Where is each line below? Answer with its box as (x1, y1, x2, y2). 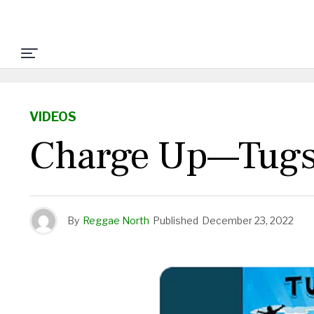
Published (153, 214, 198, 226)
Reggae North (83, 214, 149, 226)
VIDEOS (29, 109, 76, 124)
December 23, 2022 (202, 214, 294, 226)
